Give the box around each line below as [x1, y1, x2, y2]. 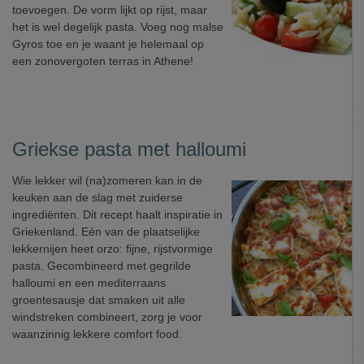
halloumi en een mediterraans [12, 276, 166, 289]
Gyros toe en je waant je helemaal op [12, 37, 204, 50]
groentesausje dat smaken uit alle [12, 293, 185, 306]
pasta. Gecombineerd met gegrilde [12, 259, 191, 272]
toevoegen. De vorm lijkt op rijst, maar [12, 3, 207, 16]
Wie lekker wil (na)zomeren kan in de [12, 174, 202, 187]
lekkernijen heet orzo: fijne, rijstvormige [12, 242, 213, 255]
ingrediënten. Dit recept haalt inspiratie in [12, 208, 223, 221]
